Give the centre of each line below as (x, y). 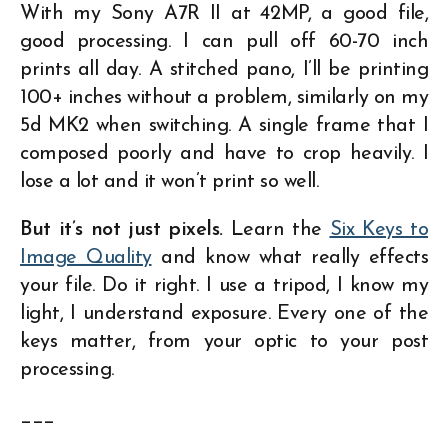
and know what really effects (289, 257)
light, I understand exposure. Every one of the (224, 313)
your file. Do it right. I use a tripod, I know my (224, 285)
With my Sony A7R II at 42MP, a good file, (224, 13)
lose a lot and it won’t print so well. (169, 181)
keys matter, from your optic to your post (224, 341)
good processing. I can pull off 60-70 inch (224, 41)
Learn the (276, 229)
